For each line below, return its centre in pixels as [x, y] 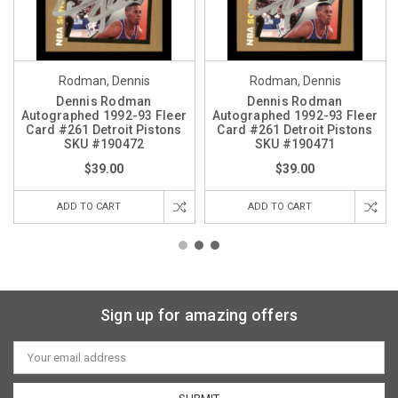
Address [36, 362]
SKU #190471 [295, 143]
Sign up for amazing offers [199, 314]
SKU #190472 [104, 143]
